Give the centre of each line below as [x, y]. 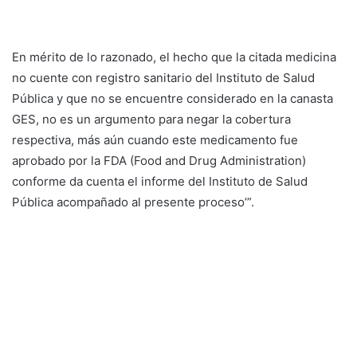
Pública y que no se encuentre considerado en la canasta [173, 98]
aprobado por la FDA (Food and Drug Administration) [159, 160]
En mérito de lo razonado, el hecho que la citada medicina [174, 57]
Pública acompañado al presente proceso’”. [133, 202]
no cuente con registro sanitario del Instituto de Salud [163, 77]
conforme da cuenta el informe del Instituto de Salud [160, 181]
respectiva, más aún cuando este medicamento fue [155, 139]
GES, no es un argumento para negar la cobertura [151, 119]
